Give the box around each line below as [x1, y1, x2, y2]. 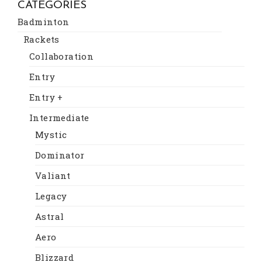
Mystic [35, 128, 67, 140]
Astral [35, 210, 64, 222]
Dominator [35, 149, 85, 161]
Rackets [23, 33, 60, 45]
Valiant [35, 169, 71, 181]
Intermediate [29, 111, 89, 123]
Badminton [18, 15, 70, 27]
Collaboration [29, 50, 94, 62]
